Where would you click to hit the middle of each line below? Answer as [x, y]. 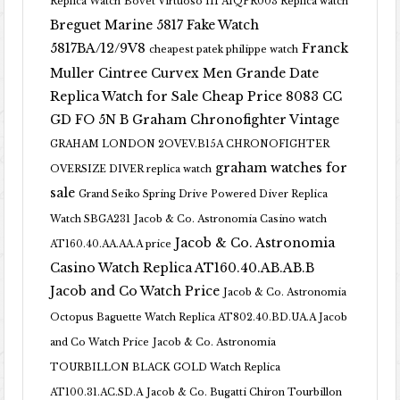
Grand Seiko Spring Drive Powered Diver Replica [204, 194]
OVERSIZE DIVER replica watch [131, 169]
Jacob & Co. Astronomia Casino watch [231, 219]
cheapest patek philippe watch [224, 50]
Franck [325, 48]
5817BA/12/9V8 [98, 48]
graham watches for [282, 168]
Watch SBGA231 [91, 219]
